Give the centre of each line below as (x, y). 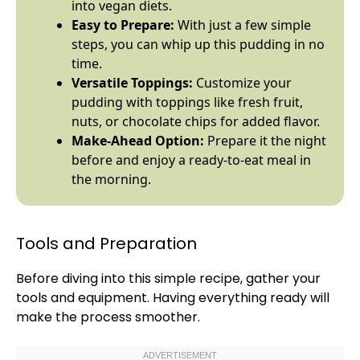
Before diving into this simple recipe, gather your (168, 278)
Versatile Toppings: (132, 83)
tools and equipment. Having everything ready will (173, 298)
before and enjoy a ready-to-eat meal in (191, 160)
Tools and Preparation (106, 243)
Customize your (242, 83)
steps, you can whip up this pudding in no (198, 44)
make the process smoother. (108, 317)
